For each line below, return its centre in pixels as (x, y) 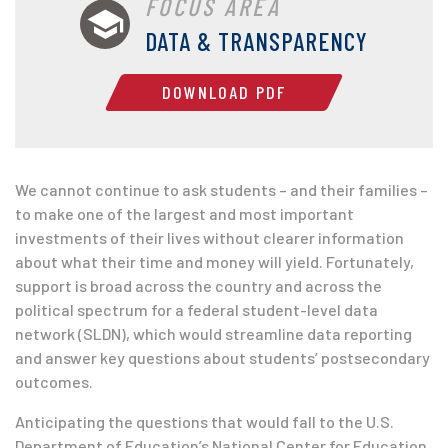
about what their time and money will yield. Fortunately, (214, 261)
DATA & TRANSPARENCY (256, 41)
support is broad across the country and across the (198, 285)
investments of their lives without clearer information (209, 237)
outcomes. (54, 381)
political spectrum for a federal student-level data (196, 309)
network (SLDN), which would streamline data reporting (213, 333)
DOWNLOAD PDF (224, 92)
